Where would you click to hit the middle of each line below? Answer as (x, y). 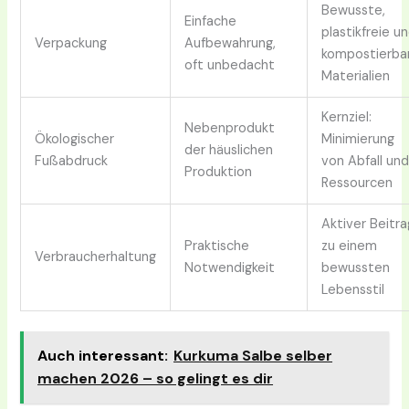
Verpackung (71, 44)
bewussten (356, 268)
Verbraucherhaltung (96, 257)
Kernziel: (347, 118)
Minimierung (358, 140)
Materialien (356, 77)
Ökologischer (75, 140)
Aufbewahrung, (231, 44)
